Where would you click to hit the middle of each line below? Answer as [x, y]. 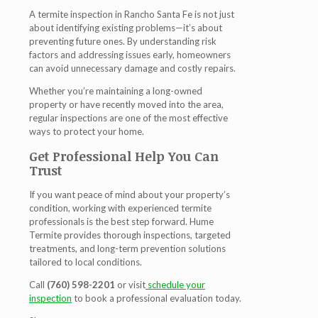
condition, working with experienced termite [120, 208]
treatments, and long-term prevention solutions [127, 248]
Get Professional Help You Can [124, 156]
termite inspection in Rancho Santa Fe [115, 14]
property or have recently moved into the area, [126, 104]
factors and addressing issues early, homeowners [130, 54]
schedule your [176, 284]
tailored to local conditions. [86, 262]
